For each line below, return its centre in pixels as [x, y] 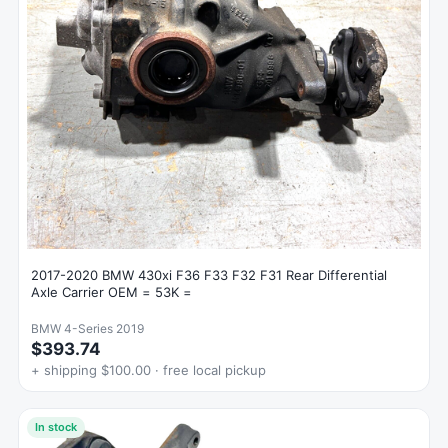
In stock [56, 427]
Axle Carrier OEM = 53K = [111, 292]
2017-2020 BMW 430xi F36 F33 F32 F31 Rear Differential [209, 275]
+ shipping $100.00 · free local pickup [148, 370]
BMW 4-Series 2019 [87, 329]
